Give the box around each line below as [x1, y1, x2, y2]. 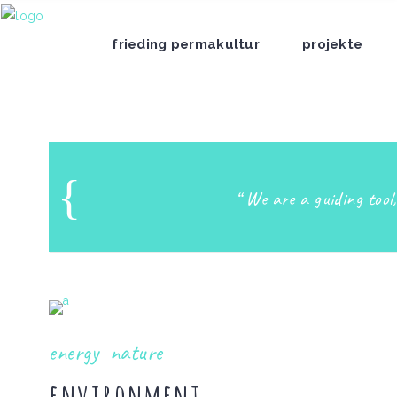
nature [109, 339, 163, 367]
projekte [301, 36, 363, 52]
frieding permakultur [112, 36, 260, 52]
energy [49, 339, 105, 367]
